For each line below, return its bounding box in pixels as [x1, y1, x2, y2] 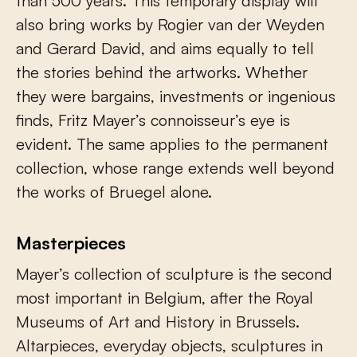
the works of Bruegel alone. [16, 182, 212, 202]
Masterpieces [16, 232, 126, 254]
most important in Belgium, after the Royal [16, 288, 313, 308]
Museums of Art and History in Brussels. [16, 312, 300, 332]
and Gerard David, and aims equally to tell [16, 38, 314, 59]
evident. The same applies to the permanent [16, 134, 328, 155]
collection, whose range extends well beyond [16, 158, 335, 178]
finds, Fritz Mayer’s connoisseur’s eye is [16, 110, 290, 131]
